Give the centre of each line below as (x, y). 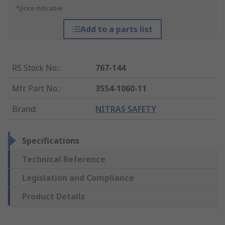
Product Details (53, 197)
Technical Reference (64, 159)
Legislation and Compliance (78, 178)
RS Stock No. (35, 68)
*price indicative (39, 9)
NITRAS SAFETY (126, 109)
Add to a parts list (116, 29)
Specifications (51, 141)
